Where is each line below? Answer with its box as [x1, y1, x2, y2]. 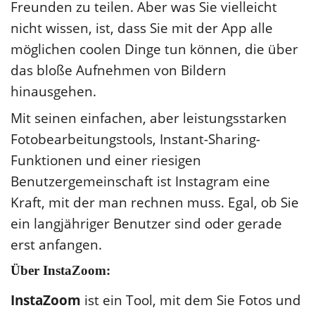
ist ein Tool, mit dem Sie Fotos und [84, 290, 301, 309]
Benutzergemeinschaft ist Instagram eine [11, 172, 270, 191]
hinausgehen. [11, 82, 96, 101]
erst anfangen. [11, 235, 102, 254]
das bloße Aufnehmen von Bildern [11, 60, 226, 79]
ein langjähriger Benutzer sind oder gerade [11, 214, 282, 233]
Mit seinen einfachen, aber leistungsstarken [11, 108, 287, 127]
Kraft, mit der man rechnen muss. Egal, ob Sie [11, 193, 299, 212]
